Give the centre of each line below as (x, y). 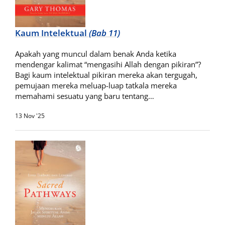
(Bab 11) (104, 33)
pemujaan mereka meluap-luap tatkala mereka (96, 85)
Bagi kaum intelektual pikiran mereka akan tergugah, (106, 75)
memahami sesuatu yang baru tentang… (85, 96)
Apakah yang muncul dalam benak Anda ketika (96, 54)
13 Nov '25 (30, 116)
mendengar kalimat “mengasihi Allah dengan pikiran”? (108, 64)
